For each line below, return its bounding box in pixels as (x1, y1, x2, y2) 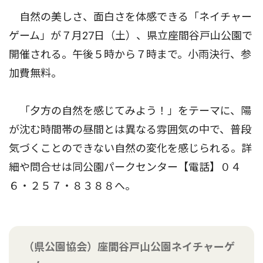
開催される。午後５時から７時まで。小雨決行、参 (9, 48, 251, 61)
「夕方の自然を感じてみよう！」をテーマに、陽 (9, 104, 251, 117)
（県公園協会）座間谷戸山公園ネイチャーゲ (23, 241, 235, 254)
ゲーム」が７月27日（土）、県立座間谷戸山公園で (9, 29, 252, 42)
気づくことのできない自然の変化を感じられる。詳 (9, 142, 252, 155)
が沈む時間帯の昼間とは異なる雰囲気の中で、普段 (9, 123, 251, 136)
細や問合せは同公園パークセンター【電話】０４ (9, 161, 241, 174)
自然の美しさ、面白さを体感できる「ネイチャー (9, 11, 252, 23)
